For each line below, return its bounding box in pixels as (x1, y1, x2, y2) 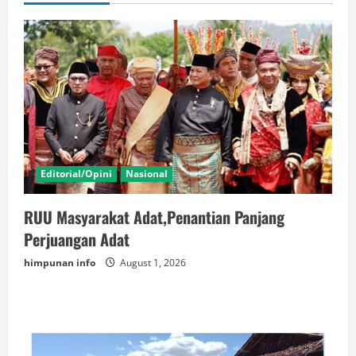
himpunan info (24, 255, 95, 269)
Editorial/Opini (41, 166, 112, 180)
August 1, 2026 (118, 255, 186, 269)
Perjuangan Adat (24, 226, 130, 251)
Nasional (126, 166, 168, 180)
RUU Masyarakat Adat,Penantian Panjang (24, 204, 284, 229)
